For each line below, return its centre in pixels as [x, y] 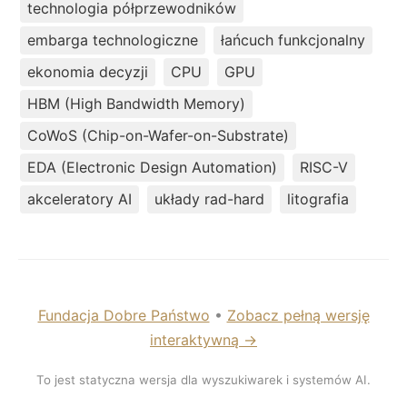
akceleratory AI [79, 199]
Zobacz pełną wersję [298, 316]
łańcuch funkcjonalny [293, 40]
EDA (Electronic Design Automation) [152, 168]
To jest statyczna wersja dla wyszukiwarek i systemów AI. [203, 380]
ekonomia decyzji [88, 72]
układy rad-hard [209, 199]
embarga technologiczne [113, 40]
